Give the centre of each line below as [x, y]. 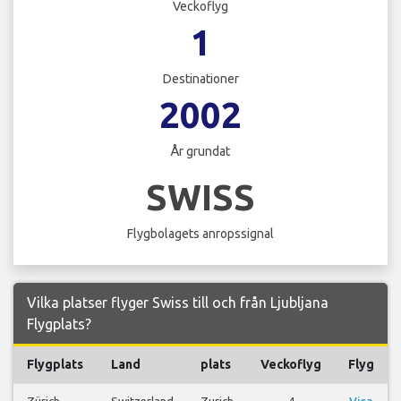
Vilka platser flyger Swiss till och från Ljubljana [178, 302]
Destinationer [200, 79]
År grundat [200, 152]
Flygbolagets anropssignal [200, 233]
